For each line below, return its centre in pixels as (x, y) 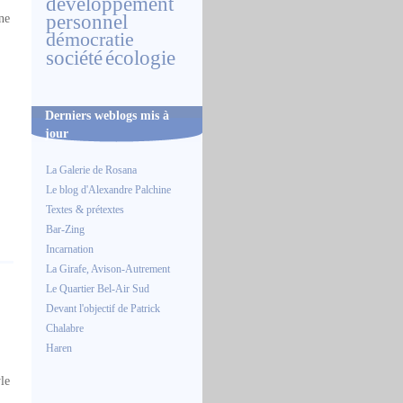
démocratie (90, 40)
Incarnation (70, 249)
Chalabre (65, 328)
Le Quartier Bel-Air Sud (98, 289)
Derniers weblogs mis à (107, 115)
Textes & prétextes (85, 210)
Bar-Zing (65, 229)
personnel (87, 22)
